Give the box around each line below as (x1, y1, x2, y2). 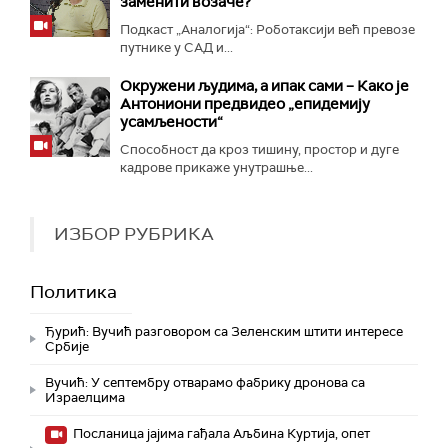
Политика (30, 280, 117, 305)
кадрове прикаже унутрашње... (120, 159, 313, 177)
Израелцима (45, 389, 125, 407)
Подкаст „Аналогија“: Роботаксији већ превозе (120, 21, 415, 39)
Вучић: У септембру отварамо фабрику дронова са (45, 374, 365, 392)
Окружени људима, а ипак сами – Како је (120, 76, 409, 97)
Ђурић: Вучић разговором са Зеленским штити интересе (45, 323, 403, 341)
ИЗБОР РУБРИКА (54, 222, 214, 247)
